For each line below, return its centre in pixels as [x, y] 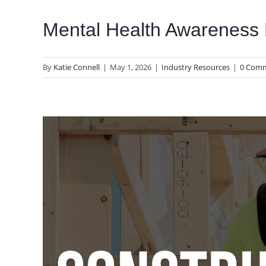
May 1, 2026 [131, 67]
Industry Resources [196, 67]
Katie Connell [77, 67]
